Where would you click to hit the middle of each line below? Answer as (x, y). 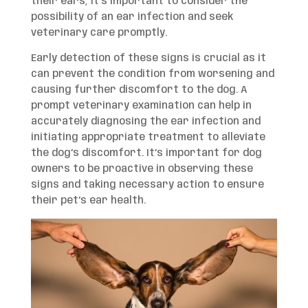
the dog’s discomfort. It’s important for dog (146, 153)
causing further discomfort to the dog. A (139, 90)
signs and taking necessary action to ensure (147, 185)
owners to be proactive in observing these (142, 169)
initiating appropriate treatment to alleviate (148, 137)
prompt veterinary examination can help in (141, 106)
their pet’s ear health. (88, 200)
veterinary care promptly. (99, 33)
